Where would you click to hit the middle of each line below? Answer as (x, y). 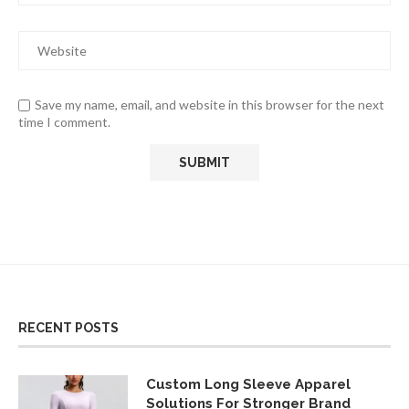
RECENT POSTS (68, 328)
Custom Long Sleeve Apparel (248, 384)
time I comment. (64, 122)
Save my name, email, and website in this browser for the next (210, 105)
